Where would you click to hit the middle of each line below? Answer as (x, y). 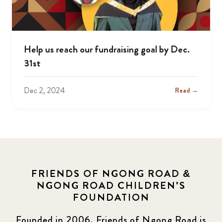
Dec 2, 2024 (44, 90)
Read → (187, 90)
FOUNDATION (111, 197)
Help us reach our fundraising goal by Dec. (107, 49)
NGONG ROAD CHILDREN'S (111, 185)
